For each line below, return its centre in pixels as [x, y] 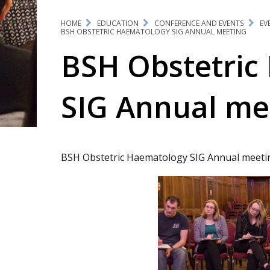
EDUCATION [118, 23]
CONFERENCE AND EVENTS [199, 23]
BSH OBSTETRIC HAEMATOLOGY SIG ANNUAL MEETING [153, 32]
